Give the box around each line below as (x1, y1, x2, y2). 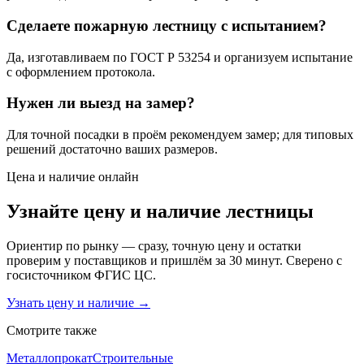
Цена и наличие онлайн (6, 170, 139, 184)
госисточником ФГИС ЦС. (6, 267, 156, 282)
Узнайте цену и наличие (6, 201, 226, 223)
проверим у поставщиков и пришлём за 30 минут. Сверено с (6, 253, 342, 267)
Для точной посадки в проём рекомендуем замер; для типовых (6, 128, 353, 142)
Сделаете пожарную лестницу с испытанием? (6, 16, 327, 34)
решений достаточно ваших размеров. (6, 142, 218, 157)
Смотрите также (6, 323, 97, 337)
